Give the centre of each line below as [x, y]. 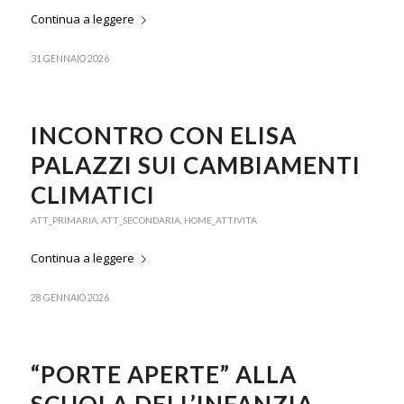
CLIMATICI [92, 195]
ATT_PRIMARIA [64, 220]
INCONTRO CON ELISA [163, 136]
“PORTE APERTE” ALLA [163, 375]
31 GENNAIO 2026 [69, 59]
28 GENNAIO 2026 [69, 298]
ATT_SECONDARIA [140, 220]
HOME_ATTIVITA [220, 220]
